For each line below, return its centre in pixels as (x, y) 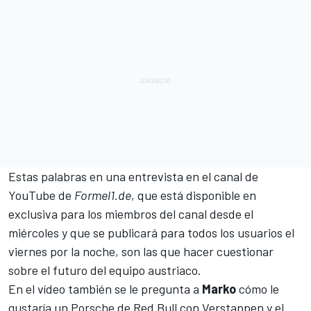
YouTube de (41, 195)
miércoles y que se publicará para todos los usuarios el (151, 232)
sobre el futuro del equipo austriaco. (105, 270)
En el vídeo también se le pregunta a (105, 288)
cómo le (258, 288)
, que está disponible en (194, 195)
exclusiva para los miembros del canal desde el (131, 213)
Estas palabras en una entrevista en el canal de (133, 176)
